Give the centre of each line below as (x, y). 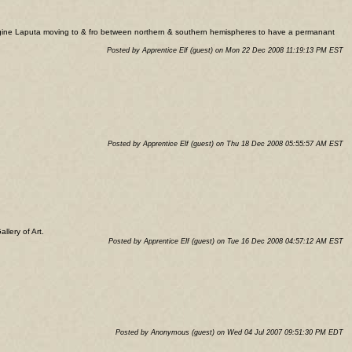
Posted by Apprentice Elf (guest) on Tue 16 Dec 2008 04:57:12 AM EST (226, 242)
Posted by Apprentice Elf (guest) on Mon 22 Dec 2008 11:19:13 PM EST (225, 51)
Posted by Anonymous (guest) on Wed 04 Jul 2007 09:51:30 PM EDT (229, 332)
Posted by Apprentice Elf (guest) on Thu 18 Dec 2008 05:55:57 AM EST (225, 144)
